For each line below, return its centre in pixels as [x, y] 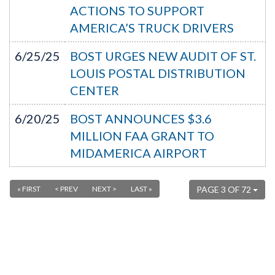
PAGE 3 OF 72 [225, 189]
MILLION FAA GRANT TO [142, 136]
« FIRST [29, 189]
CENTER [95, 90]
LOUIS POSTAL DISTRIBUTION [158, 73]
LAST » [141, 189]
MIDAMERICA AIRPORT [138, 153]
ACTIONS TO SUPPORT [137, 10]
